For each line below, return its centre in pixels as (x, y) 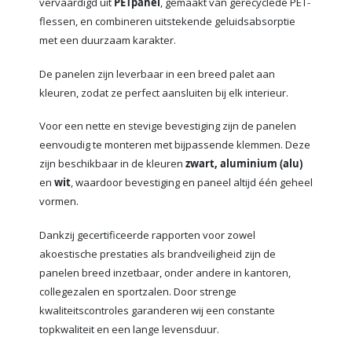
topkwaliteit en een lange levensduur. (129, 329)
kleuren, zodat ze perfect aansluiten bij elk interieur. (164, 92)
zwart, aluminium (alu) (244, 164)
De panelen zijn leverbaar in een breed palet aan (157, 73)
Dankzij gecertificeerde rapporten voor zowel (147, 235)
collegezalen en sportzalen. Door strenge (138, 291)
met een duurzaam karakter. (108, 40)
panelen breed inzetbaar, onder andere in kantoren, (165, 272)
